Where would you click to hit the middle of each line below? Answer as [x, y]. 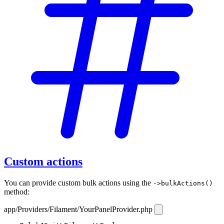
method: [17, 191]
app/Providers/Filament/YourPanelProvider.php [79, 209]
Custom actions [43, 162]
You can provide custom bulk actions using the [78, 182]
